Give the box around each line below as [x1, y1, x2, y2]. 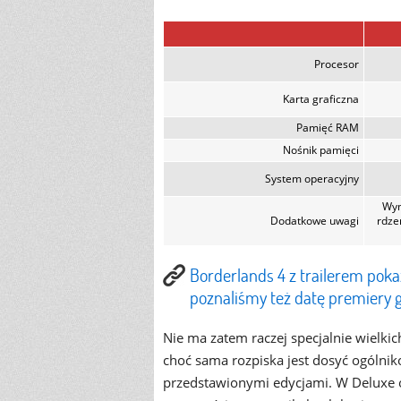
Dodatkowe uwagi [270, 213, 359, 228]
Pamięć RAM [296, 120, 359, 135]
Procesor [314, 56, 359, 72]
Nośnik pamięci [283, 142, 359, 158]
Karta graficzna [283, 91, 359, 107]
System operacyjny [265, 171, 359, 186]
